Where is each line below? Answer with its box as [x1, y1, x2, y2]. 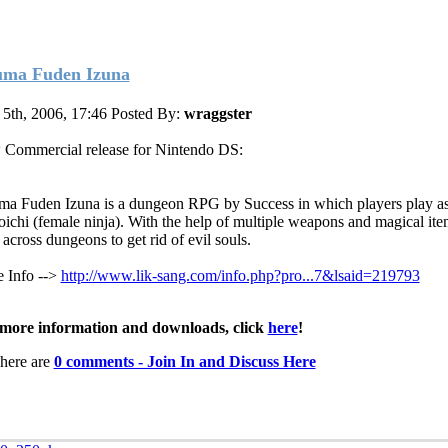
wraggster [183, 104, 252, 122]
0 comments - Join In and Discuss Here [53, 352, 316, 370]
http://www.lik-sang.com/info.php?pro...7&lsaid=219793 [60, 266, 420, 284]
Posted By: [110, 104, 184, 122]
